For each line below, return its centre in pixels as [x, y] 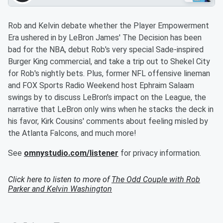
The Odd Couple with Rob [156, 179]
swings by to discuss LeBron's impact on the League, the [107, 97]
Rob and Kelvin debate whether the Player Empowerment [109, 26]
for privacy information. [160, 153]
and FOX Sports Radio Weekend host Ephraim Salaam [101, 85]
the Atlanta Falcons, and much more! [73, 133]
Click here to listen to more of [60, 179]
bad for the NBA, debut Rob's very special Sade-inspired [106, 50]
